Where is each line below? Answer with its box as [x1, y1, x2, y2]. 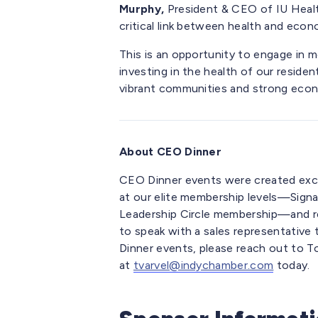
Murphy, [119, 2, 168, 16]
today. [273, 258, 310, 273]
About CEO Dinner [119, 145, 222, 159]
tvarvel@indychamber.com [133, 258, 274, 273]
